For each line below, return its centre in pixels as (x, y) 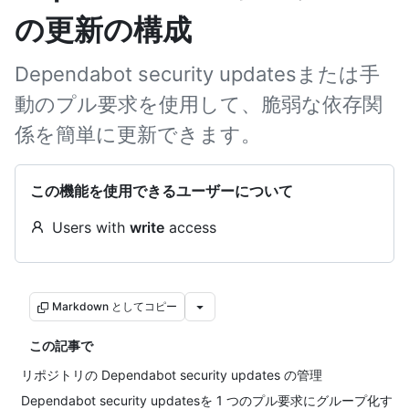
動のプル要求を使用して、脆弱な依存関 (199, 104)
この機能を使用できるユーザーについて (162, 191)
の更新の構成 (103, 30)
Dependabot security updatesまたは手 (197, 74)
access (190, 227)
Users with (91, 227)
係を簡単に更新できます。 (138, 134)
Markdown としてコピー (115, 306)
